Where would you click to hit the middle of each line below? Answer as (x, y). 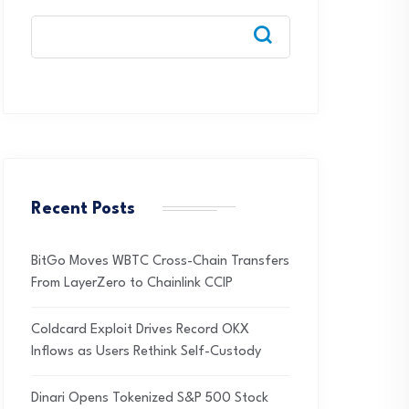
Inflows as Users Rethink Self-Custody (146, 352)
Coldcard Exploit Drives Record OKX (140, 330)
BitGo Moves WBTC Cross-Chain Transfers (160, 262)
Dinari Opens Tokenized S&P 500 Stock (150, 399)
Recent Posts (83, 209)
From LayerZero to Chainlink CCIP (132, 283)
